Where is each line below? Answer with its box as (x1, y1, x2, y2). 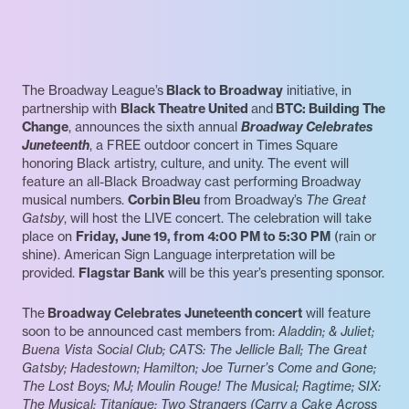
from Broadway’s (200, 192, 306, 209)
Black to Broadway (163, 82, 283, 100)
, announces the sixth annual (68, 119, 241, 136)
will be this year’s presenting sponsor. (164, 265, 384, 282)
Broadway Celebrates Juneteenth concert (45, 305, 302, 322)
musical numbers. (22, 192, 128, 209)
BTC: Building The (273, 100, 385, 118)
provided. (22, 265, 79, 282)
